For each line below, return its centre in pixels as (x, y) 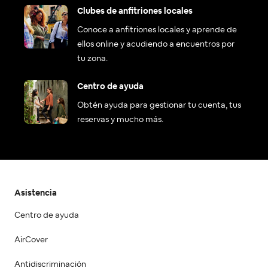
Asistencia (36, 194)
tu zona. (92, 59)
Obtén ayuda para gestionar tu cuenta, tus (159, 106)
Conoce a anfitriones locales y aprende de (157, 30)
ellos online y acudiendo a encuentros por (156, 45)
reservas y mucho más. (120, 120)
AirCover (31, 240)
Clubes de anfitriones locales (135, 12)
